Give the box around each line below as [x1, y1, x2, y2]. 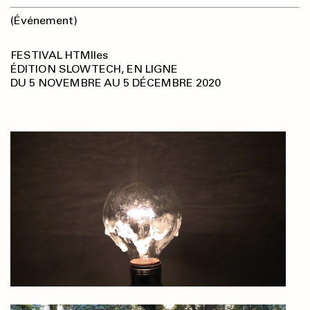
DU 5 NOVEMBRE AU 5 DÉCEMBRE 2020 [10, 76, 221, 90]
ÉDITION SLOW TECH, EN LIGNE [10, 62, 178, 76]
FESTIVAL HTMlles [10, 48, 108, 62]
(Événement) [10, 14, 77, 28]
